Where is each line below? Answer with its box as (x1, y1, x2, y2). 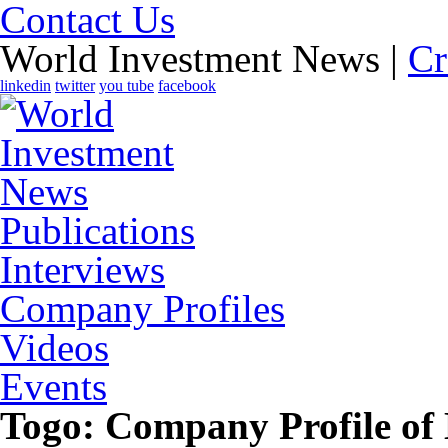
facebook (158, 77, 216, 94)
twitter (55, 77, 95, 94)
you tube (99, 77, 154, 94)
